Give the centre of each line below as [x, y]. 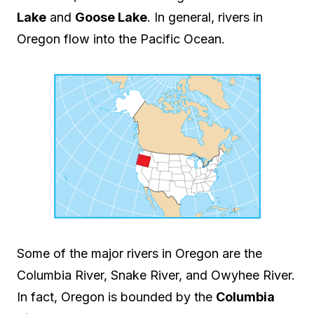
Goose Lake [111, 18]
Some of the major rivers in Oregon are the [139, 254]
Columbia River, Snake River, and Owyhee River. [156, 275]
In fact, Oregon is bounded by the [116, 297]
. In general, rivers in [205, 18]
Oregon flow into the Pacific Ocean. [121, 39]
